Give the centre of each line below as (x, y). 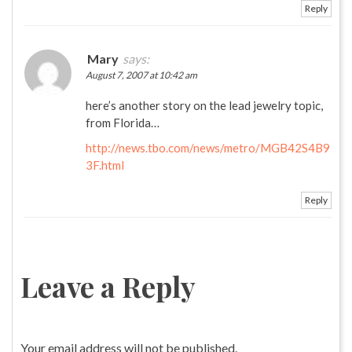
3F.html (105, 165)
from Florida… (123, 122)
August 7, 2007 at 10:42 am (141, 75)
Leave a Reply (108, 286)
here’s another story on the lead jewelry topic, (204, 105)
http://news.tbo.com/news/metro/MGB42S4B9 (208, 147)
